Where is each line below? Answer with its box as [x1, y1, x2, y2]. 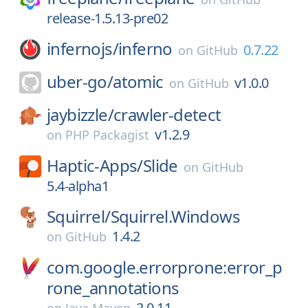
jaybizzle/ [47, 103, 113, 126]
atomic [113, 70, 164, 93]
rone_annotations [47, 276, 179, 299]
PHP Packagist [65, 126, 149, 143]
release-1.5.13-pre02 [47, 9, 168, 27]
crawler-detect [113, 103, 221, 126]
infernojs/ [47, 37, 118, 60]
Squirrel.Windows [110, 205, 241, 228]
